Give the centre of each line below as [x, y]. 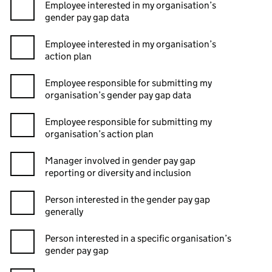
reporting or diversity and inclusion [118, 173]
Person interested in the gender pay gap [127, 199]
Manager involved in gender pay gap [120, 161]
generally [64, 212]
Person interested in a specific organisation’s [138, 238]
